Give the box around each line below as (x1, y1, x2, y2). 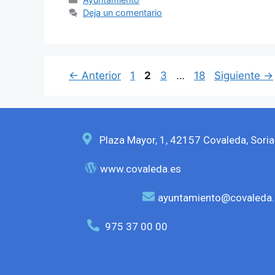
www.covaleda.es (100, 163, 182, 176)
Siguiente (214, 69, 263, 82)
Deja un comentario (83, 7, 163, 18)
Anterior (79, 69, 121, 82)
